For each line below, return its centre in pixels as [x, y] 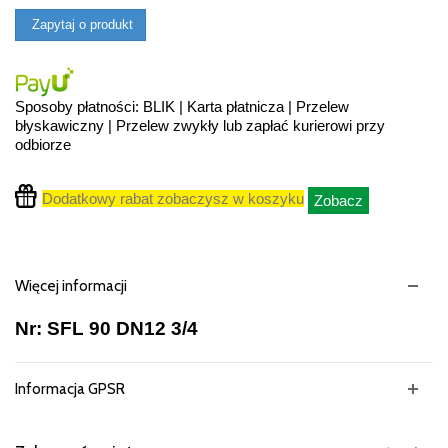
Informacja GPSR [70, 388]
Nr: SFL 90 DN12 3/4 [106, 328]
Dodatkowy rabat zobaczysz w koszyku [172, 199]
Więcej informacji [71, 285]
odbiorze [43, 144]
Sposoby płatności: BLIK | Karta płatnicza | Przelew [182, 106]
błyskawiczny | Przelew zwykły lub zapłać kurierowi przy [200, 125]
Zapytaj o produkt [80, 24]
